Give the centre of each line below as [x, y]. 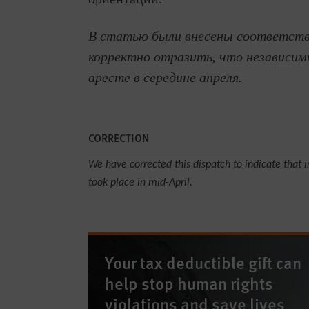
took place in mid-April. [140, 182]
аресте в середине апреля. [165, 78]
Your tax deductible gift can [203, 262]
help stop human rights [189, 282]
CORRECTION [119, 137]
